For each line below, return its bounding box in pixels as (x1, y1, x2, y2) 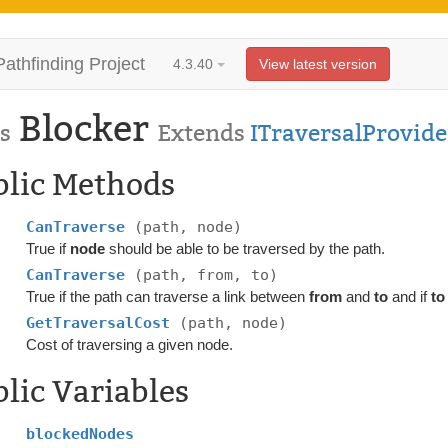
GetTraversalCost (26, 314, 180, 332)
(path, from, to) (134, 266, 279, 284)
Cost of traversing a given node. (26, 336, 234, 353)
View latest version (259, 56, 377, 72)
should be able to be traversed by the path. (105, 240, 386, 257)
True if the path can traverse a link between (26, 288, 310, 305)
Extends (157, 119, 250, 147)
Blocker (11, 107, 149, 151)
